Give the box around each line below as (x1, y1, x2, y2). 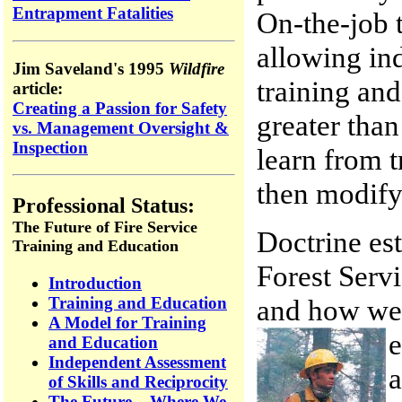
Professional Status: (13, 194, 195, 218)
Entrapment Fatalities (13, 4, 173, 23)
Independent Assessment (48, 353, 226, 372)
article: (13, 78, 63, 98)
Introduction (48, 274, 142, 293)
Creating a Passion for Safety (13, 98, 227, 118)
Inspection (13, 137, 88, 157)
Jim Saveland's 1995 (13, 58, 169, 78)
